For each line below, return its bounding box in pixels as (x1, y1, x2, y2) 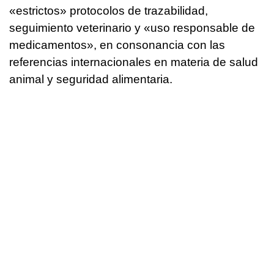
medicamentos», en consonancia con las (9, 39, 225, 52)
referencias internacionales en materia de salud (9, 56, 258, 69)
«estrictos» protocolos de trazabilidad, (9, 4, 208, 18)
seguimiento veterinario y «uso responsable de (9, 21, 255, 35)
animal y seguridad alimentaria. (9, 73, 172, 86)
